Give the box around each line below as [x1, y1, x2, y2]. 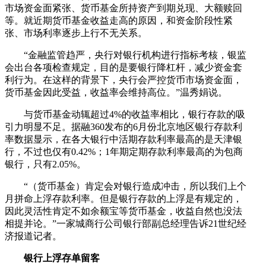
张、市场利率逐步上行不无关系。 [5, 27, 147, 38]
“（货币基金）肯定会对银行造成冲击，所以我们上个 [5, 180, 246, 191]
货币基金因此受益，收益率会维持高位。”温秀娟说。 [5, 87, 227, 97]
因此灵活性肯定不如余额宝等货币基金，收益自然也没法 [5, 205, 242, 216]
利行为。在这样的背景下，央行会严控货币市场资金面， [5, 74, 242, 85]
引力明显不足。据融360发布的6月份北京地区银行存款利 [5, 121, 242, 132]
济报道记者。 [5, 230, 62, 241]
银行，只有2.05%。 [5, 159, 86, 169]
